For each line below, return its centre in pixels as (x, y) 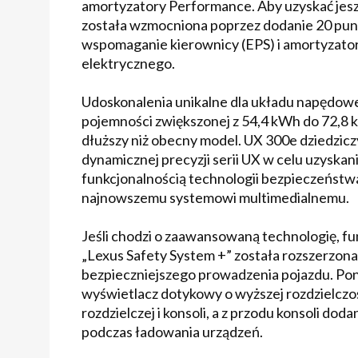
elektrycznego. (128, 63)
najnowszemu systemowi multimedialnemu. (215, 197)
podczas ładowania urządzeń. (172, 331)
